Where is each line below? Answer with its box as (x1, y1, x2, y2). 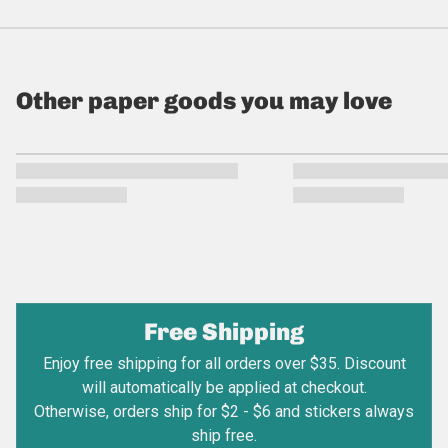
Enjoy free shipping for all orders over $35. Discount (42, 353, 406, 373)
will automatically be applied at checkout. (81, 377, 367, 397)
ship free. (191, 425, 257, 445)
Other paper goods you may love (16, 85, 392, 115)
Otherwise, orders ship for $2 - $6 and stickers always (34, 401, 414, 421)
